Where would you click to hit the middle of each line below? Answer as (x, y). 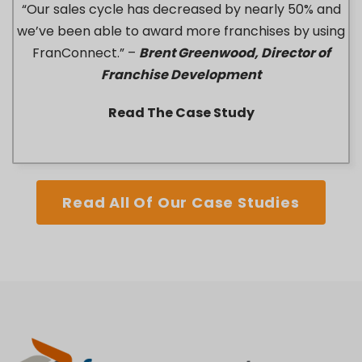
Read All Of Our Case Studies (181, 202)
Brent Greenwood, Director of (234, 53)
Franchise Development (181, 74)
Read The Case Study (181, 112)
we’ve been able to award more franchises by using (181, 31)
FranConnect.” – (85, 53)
